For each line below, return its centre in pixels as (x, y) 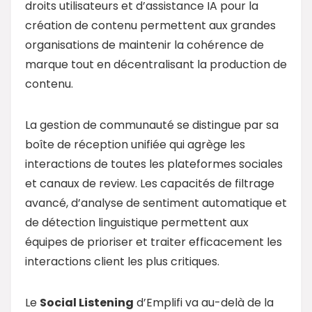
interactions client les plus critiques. (122, 261)
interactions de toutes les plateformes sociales (154, 164)
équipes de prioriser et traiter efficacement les (154, 242)
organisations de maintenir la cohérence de (145, 45)
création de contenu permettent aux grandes (150, 25)
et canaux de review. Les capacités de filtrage (150, 183)
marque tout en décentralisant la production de (156, 64)
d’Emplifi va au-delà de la (204, 302)
